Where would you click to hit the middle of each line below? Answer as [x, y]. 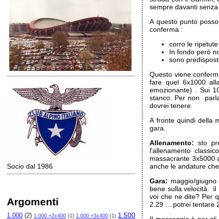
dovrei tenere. [171, 106]
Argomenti [33, 202]
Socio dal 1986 [30, 166]
